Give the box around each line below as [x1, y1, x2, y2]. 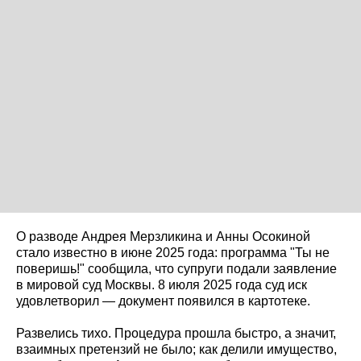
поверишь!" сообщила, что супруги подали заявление [16, 261, 337, 276]
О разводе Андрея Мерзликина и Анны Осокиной [16, 229, 310, 243]
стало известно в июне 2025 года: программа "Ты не [16, 245, 330, 259]
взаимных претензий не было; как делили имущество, [16, 342, 337, 356]
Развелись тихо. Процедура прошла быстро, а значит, [16, 326, 336, 340]
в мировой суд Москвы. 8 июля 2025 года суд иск [16, 277, 307, 292]
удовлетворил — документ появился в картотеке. [16, 293, 310, 308]
